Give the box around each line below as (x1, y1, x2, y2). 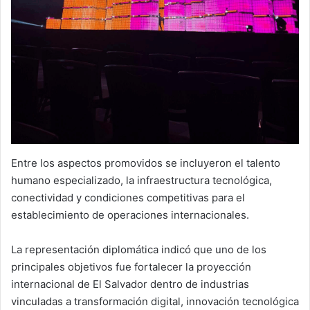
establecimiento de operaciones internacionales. (11, 208, 249, 222)
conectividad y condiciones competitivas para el (11, 191, 245, 205)
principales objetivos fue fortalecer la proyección (11, 260, 251, 274)
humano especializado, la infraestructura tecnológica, (11, 174, 272, 188)
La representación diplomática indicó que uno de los (11, 243, 266, 257)
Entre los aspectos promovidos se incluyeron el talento (11, 156, 280, 170)
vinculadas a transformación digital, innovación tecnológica (11, 295, 299, 309)
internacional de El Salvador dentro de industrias (11, 277, 249, 291)
